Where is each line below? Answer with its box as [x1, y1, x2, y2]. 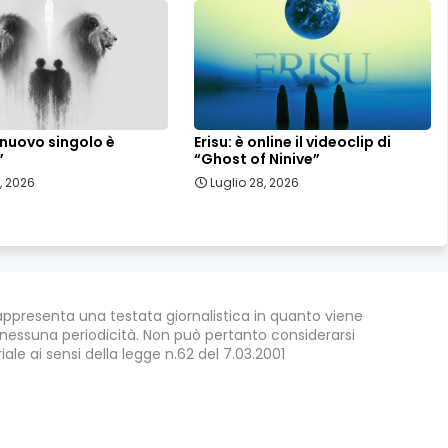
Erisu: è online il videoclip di [194, 132, 392, 153]
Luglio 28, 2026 [210, 174, 300, 192]
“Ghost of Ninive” [194, 149, 321, 170]
